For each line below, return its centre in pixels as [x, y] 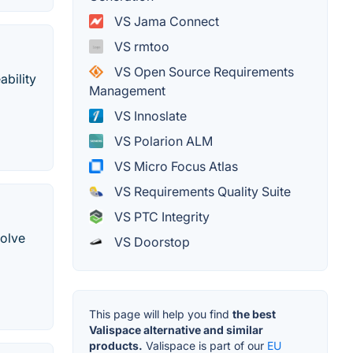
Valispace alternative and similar [176, 329]
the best [254, 314]
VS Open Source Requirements [203, 71]
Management [127, 90]
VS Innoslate [149, 115]
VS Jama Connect [165, 21]
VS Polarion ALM [162, 141]
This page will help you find [161, 314]
